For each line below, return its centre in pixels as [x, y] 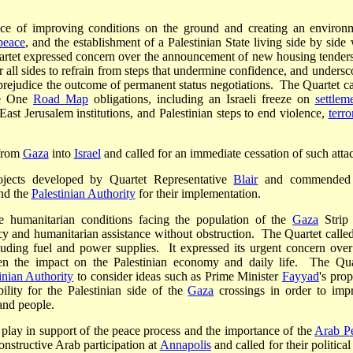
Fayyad [300, 277]
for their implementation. [198, 194]
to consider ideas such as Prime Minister [178, 277]
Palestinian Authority [83, 194]
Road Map [60, 99]
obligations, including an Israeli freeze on [201, 99]
